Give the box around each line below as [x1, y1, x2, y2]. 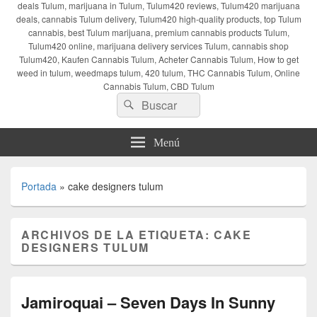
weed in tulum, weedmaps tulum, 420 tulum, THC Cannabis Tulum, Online [17, 66, 300, 79]
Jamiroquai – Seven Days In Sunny [21, 290, 275, 313]
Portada [21, 178, 57, 193]
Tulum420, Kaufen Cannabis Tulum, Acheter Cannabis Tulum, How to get [18, 52, 299, 65]
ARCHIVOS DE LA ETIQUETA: [21, 226, 214, 243]
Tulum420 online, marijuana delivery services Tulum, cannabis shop [28, 39, 289, 52]
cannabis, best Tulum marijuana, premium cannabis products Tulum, [28, 25, 289, 38]
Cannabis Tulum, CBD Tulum [103, 79, 214, 92]
